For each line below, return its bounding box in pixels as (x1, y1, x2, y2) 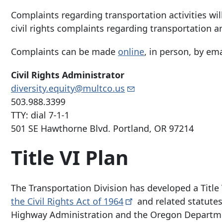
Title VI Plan (11, 144, 128, 171)
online (118, 46, 144, 58)
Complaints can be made (11, 46, 118, 58)
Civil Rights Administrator (11, 69, 124, 81)
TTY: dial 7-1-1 (11, 109, 69, 121)
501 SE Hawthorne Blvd (11, 122, 108, 135)
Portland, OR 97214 (113, 122, 194, 135)
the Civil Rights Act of (11, 195, 104, 207)
